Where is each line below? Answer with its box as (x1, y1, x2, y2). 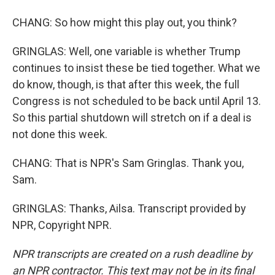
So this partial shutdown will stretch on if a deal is (12, 111, 252, 124)
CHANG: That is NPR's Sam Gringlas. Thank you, (12, 157, 244, 169)
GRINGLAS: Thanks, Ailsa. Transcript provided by (12, 202, 246, 215)
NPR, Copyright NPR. (12, 219, 112, 231)
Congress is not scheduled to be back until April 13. (12, 95, 261, 107)
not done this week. (12, 128, 107, 141)
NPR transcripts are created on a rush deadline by (12, 247, 252, 260)
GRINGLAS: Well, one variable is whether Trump (12, 45, 241, 58)
